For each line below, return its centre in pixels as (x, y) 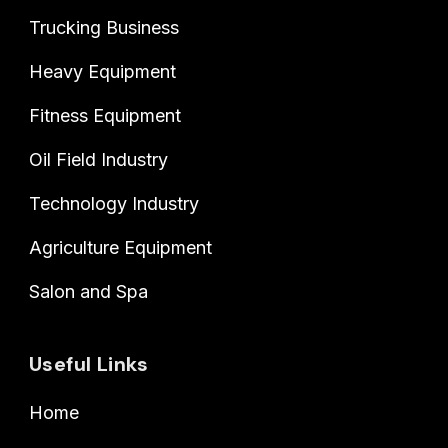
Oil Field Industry (98, 159)
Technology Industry (114, 203)
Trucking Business (104, 27)
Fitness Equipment (105, 115)
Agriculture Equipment (120, 247)
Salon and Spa (88, 291)
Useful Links (89, 363)
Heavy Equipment (102, 71)
